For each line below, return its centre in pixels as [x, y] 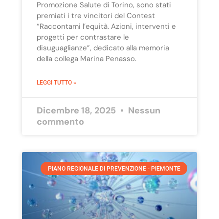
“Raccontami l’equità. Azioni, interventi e [106, 27]
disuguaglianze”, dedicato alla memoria [103, 48]
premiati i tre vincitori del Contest [96, 16]
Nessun [143, 111]
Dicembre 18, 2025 [77, 111]
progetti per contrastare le [83, 37]
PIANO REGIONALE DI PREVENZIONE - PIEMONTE [114, 168]
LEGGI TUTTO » [56, 83]
